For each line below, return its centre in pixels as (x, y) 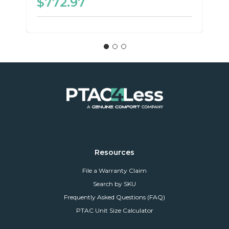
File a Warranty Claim (114, 171)
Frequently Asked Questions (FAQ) (114, 197)
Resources (114, 153)
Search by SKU (114, 184)
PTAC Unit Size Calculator (114, 211)
